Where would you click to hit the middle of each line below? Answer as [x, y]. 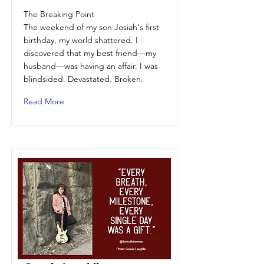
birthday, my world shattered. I [81, 40]
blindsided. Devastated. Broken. [83, 79]
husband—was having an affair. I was [91, 66]
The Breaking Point [59, 14]
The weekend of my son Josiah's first [91, 27]
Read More [44, 101]
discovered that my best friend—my [90, 53]
